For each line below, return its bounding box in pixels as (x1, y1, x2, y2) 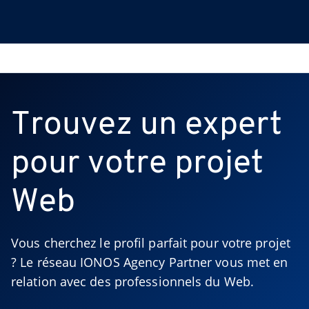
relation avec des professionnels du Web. (11, 273, 255, 290)
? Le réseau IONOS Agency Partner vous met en (11, 254, 288, 270)
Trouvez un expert (11, 109, 282, 142)
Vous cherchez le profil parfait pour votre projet (11, 235, 290, 251)
